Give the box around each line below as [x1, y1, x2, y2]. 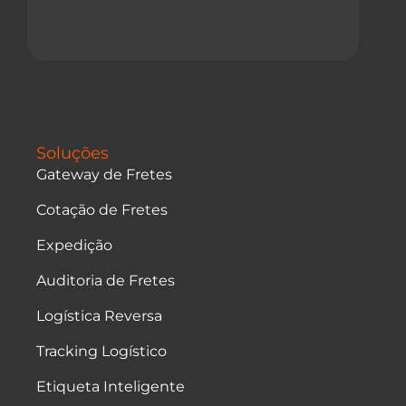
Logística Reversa [36, 307, 162, 325]
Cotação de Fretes [36, 201, 168, 219]
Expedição [36, 237, 112, 255]
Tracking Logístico [36, 343, 167, 361]
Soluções [36, 143, 109, 164]
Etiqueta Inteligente [36, 378, 185, 396]
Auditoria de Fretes [36, 272, 175, 290]
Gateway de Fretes [36, 166, 172, 184]
